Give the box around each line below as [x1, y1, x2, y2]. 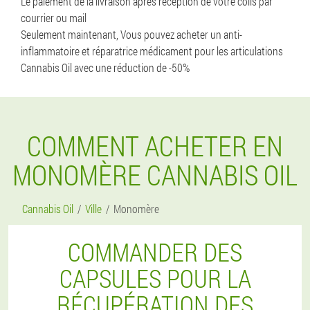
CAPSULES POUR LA [59, 262, 251, 295]
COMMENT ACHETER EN [27, 127, 283, 164]
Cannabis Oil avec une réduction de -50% [21, 60, 190, 75]
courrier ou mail [21, 10, 86, 25]
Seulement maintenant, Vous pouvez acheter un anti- [21, 27, 242, 42]
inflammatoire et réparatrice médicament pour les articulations [21, 44, 283, 58]
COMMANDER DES [68, 235, 242, 268]
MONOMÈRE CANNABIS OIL [12, 156, 298, 193]
